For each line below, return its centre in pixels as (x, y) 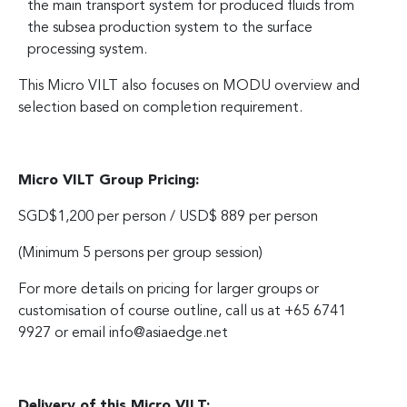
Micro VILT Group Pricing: (109, 180)
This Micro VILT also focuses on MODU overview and (189, 86)
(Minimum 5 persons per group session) (140, 253)
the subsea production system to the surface (170, 28)
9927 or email (64, 333)
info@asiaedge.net (169, 333)
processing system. (87, 50)
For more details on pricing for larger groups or (169, 289)
